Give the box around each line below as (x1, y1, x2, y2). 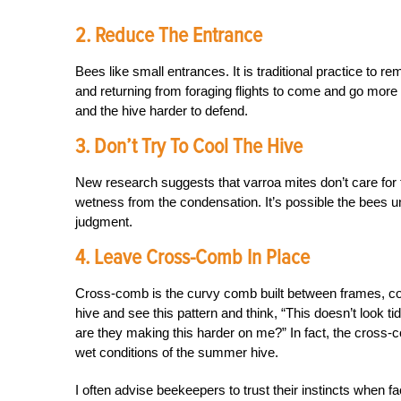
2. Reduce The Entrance (75, 22, 262, 48)
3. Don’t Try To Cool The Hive (75, 133, 303, 159)
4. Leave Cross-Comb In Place (75, 244, 310, 270)
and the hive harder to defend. (75, 103, 248, 118)
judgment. (75, 214, 132, 229)
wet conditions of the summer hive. (75, 345, 278, 360)
